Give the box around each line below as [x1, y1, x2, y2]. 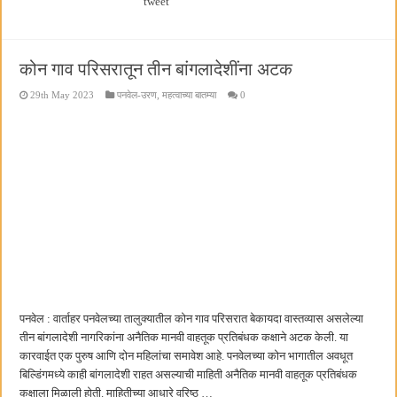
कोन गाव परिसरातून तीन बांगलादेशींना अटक [19, 59, 293, 80]
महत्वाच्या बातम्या [162, 90, 217, 101]
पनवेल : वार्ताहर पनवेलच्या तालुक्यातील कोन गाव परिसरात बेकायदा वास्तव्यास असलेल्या [19, 312, 364, 326]
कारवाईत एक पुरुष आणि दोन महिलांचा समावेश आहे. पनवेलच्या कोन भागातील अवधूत [19, 349, 354, 363]
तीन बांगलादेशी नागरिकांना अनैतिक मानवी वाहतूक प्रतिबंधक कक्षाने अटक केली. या [19, 331, 349, 345]
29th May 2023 [30, 90, 95, 101]
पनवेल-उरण [117, 90, 158, 101]
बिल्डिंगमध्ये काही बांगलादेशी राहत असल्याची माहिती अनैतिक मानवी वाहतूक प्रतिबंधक [19, 368, 358, 382]
